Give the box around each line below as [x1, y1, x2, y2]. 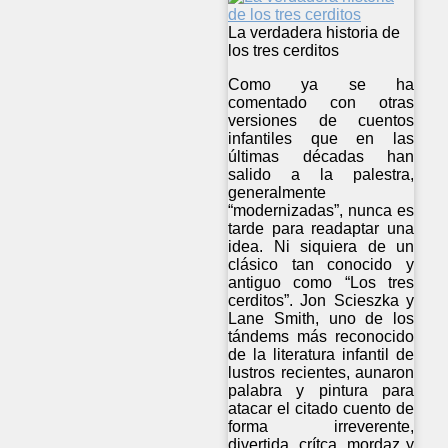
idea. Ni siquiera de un [228, 237, 415, 255]
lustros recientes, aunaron [228, 363, 415, 381]
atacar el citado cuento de [228, 399, 415, 417]
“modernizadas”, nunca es [228, 201, 415, 219]
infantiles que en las [228, 129, 415, 147]
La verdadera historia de [228, 23, 400, 41]
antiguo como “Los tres [228, 273, 415, 291]
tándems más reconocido [228, 327, 415, 345]
